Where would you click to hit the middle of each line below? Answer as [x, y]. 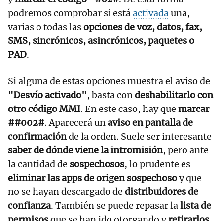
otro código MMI [44, 109]
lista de [196, 205]
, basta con [111, 95]
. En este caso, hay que [129, 109]
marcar [194, 109]
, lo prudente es [157, 164]
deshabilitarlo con [174, 95]
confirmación [37, 136]
